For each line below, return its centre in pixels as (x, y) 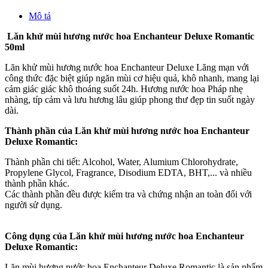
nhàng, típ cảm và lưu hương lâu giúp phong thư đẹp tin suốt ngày (130, 99)
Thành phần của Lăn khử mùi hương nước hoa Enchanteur (127, 130)
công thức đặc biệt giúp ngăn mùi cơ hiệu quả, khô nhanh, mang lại (132, 78)
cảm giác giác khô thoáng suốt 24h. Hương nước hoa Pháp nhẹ (124, 89)
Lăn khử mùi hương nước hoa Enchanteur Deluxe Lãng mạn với (127, 67)
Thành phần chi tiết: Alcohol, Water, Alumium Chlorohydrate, (121, 162)
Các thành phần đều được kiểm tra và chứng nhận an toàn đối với (128, 194)
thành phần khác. (37, 183)
